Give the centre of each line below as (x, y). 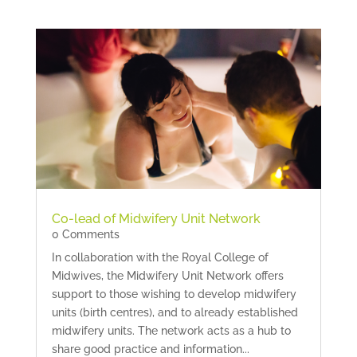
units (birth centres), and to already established (175, 312)
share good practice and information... (150, 349)
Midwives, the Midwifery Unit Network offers (167, 275)
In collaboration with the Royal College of (160, 257)
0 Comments (85, 234)
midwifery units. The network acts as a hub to (171, 330)
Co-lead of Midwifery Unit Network (156, 218)
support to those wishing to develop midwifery (174, 294)
